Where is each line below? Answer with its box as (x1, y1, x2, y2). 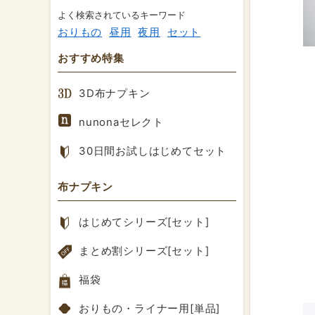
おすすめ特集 (58, 51, 124, 65)
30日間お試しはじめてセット (79, 144, 227, 158)
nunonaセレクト (79, 115, 165, 129)
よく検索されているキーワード (58, 10, 186, 21)
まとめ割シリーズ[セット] (79, 244, 210, 258)
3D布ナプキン (79, 86, 150, 101)
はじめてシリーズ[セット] (79, 215, 210, 229)
